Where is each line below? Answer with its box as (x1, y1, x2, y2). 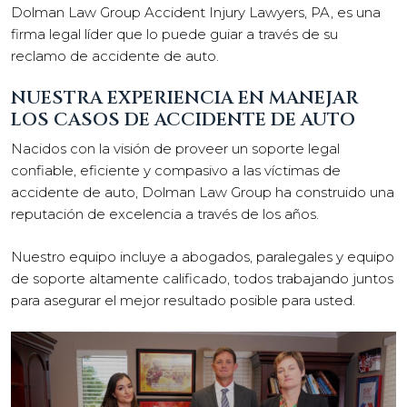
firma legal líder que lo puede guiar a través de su (11, 25, 338, 43)
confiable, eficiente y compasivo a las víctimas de (11, 162, 341, 179)
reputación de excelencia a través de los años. (11, 205, 319, 223)
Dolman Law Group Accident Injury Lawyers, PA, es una (11, 3, 381, 21)
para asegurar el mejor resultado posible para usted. (11, 291, 355, 309)
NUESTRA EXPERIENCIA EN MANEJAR (11, 85, 359, 110)
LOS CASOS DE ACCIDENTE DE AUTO (11, 107, 355, 132)
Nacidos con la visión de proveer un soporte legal (11, 140, 340, 157)
